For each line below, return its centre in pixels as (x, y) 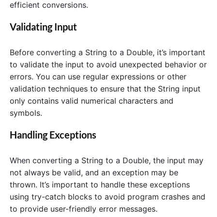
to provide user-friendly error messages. (84, 209)
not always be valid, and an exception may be (94, 173)
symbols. (26, 113)
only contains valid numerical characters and (92, 101)
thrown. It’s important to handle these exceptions (100, 185)
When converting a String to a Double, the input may (107, 161)
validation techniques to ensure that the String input (105, 89)
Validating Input (43, 26)
